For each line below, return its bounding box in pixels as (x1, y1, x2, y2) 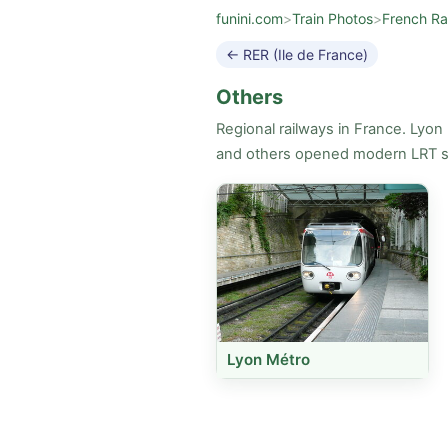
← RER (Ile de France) (226, 46, 368, 63)
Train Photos (292, 10, 373, 27)
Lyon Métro (227, 350, 310, 370)
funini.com (216, 10, 283, 27)
